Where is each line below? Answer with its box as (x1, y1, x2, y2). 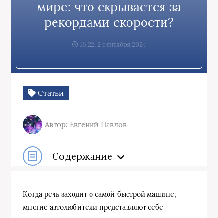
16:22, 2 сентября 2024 (78, 40, 146, 49)
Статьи (36, 88, 64, 98)
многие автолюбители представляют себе (23, 202, 163, 212)
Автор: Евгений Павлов (45, 120, 127, 129)
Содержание (52, 150, 113, 162)
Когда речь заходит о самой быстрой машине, (23, 189, 176, 199)
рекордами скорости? (44, 14, 174, 30)
